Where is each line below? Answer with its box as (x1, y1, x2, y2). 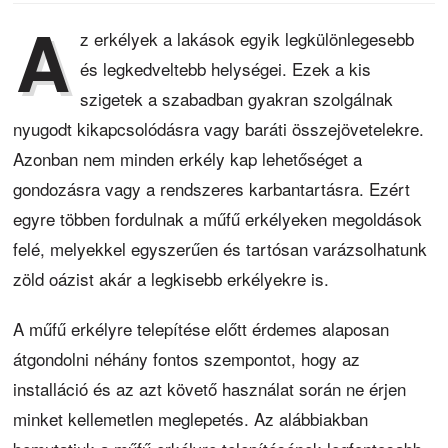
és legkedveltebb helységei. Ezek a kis (80, 55, 372, 81)
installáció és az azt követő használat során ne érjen (13, 375, 407, 401)
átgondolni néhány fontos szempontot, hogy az (13, 345, 361, 371)
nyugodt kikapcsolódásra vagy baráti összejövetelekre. (13, 115, 425, 141)
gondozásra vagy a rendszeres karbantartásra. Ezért (13, 175, 411, 201)
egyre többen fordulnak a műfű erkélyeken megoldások (13, 205, 423, 231)
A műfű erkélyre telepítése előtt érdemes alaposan (13, 315, 390, 341)
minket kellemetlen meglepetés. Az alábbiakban (13, 405, 369, 431)
